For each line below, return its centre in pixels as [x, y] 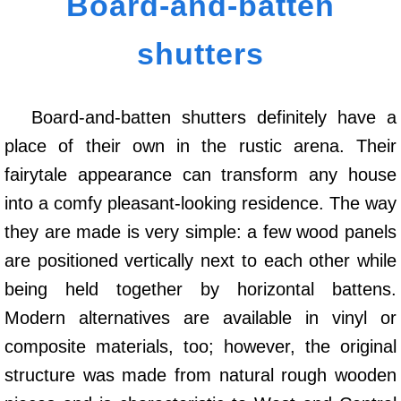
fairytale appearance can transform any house [200, 174]
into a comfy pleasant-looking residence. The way [200, 203]
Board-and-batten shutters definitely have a [214, 117]
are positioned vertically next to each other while [200, 260]
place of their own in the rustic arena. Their [200, 145]
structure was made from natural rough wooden [200, 375]
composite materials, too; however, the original [200, 346]
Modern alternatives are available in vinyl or [200, 317]
